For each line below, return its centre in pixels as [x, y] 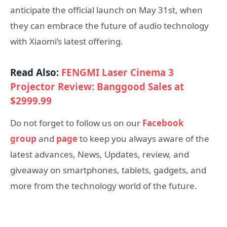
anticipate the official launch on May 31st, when [106, 10]
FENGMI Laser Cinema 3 [118, 72]
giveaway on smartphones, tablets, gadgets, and [108, 170]
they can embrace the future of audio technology [109, 25]
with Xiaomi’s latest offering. [67, 41]
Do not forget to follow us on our [76, 123]
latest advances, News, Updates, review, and [100, 154]
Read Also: [36, 72]
